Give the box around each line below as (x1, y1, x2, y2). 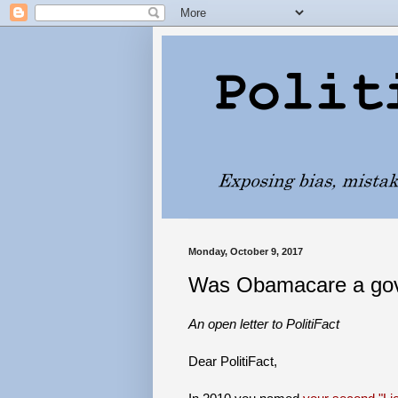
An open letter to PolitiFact (188, 315, 339, 331)
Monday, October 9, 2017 (188, 246, 303, 257)
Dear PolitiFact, (188, 353, 277, 369)
